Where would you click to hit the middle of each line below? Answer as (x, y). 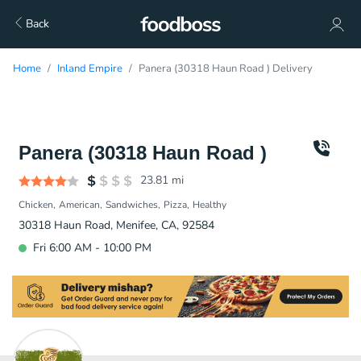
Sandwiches (132, 205)
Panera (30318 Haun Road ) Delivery (226, 68)
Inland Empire (90, 68)
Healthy (210, 205)
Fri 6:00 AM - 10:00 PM (92, 248)
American (79, 205)
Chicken (36, 205)
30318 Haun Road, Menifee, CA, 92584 (116, 225)
